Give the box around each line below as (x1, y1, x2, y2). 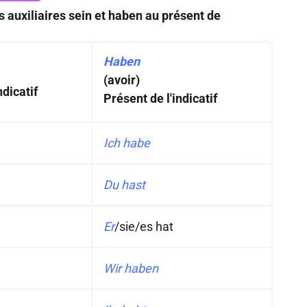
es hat (140, 219, 173, 234)
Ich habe (103, 136, 150, 150)
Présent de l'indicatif (103, 91, 217, 106)
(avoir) (103, 73, 140, 87)
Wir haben (103, 261, 158, 275)
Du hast (103, 177, 145, 192)
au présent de (143, 8, 221, 23)
